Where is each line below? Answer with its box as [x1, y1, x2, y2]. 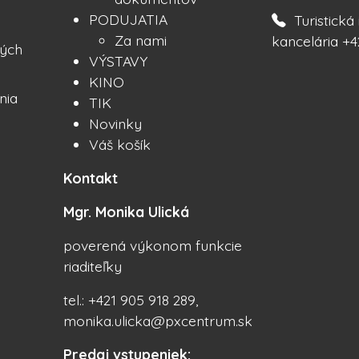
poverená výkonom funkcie [63, 236, 243, 254]
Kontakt [63, 168, 119, 187]
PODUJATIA [89, 10, 168, 28]
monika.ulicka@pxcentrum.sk [63, 311, 253, 329]
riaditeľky [63, 256, 123, 275]
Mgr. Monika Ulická [63, 202, 190, 220]
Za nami [115, 30, 167, 49]
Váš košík [89, 135, 151, 153]
